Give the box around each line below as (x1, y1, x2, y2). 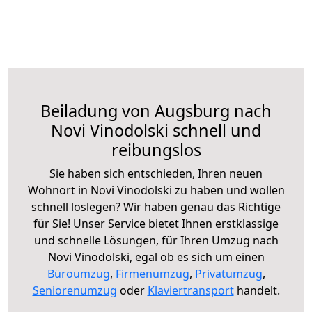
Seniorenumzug (32, 282, 117, 298)
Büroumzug (47, 265, 110, 281)
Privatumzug (194, 265, 263, 281)
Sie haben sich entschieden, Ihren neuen (49, 165, 263, 181)
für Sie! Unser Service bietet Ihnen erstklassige (33, 215, 279, 231)
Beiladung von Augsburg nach (40, 99, 272, 122)
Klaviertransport (147, 282, 234, 298)
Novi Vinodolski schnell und (51, 118, 261, 141)
